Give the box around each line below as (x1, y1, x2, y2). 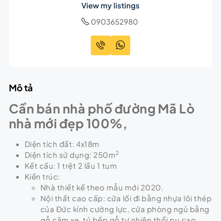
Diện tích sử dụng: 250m (24, 149, 116, 159)
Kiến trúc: (24, 171, 60, 181)
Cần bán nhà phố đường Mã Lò (8, 100, 195, 116)
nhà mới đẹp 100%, (8, 115, 128, 131)
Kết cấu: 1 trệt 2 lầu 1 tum (24, 160, 117, 170)
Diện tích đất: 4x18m (24, 139, 100, 148)
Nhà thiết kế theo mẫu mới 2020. (40, 182, 164, 192)
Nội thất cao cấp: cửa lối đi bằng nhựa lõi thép (40, 193, 212, 203)
